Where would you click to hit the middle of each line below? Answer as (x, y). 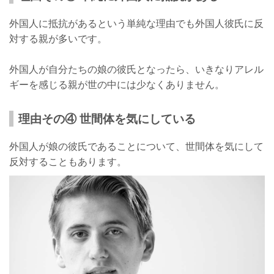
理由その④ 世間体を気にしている (107, 119)
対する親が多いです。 (58, 39)
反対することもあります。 (68, 162)
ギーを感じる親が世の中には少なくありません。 (117, 85)
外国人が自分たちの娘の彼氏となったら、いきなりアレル (136, 69)
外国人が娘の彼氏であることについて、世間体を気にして (136, 146)
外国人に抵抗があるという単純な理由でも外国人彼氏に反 (136, 24)
